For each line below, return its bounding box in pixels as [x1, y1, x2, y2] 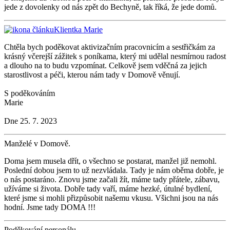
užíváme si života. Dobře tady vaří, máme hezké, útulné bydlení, [4, 184, 212, 194]
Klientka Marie [54, 25, 103, 34]
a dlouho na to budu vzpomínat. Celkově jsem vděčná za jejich [4, 61, 207, 70]
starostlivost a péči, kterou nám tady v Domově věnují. [4, 70, 180, 80]
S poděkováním [4, 89, 55, 98]
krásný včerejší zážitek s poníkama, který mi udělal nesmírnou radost [4, 52, 226, 61]
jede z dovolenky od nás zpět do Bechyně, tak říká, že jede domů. [4, 3, 217, 12]
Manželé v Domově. [4, 139, 70, 148]
